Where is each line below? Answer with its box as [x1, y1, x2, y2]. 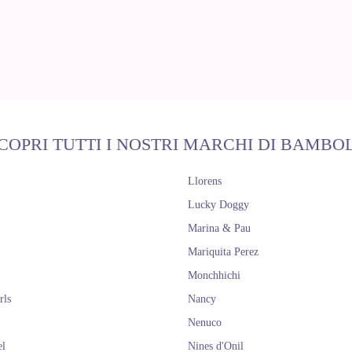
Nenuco [188, 317, 222, 328]
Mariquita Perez [188, 246, 258, 258]
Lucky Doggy [188, 199, 249, 211]
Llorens [188, 175, 222, 187]
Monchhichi [188, 269, 240, 281]
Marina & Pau [188, 222, 251, 234]
